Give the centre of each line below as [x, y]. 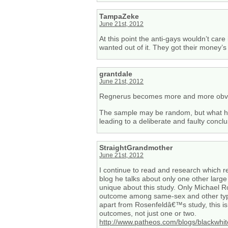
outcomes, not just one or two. [148, 213]
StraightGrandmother [136, 147]
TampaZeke [119, 16]
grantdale [116, 74]
